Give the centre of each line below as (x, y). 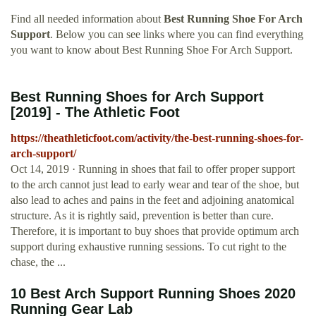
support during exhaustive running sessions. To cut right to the (148, 247)
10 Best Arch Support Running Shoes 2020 (153, 294)
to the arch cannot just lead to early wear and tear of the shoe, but (155, 185)
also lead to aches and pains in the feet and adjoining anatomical (152, 200)
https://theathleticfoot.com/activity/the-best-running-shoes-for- (157, 138)
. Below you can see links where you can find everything (177, 35)
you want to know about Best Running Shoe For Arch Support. (152, 50)
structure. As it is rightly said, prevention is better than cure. (142, 216)
